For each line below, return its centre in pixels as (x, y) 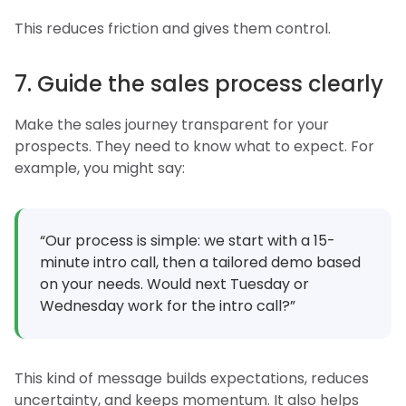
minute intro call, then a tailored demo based (200, 262)
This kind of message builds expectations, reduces (192, 378)
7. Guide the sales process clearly (199, 83)
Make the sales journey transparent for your (172, 124)
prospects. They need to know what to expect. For (194, 146)
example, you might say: (100, 168)
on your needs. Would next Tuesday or (174, 284)
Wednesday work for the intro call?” (168, 305)
